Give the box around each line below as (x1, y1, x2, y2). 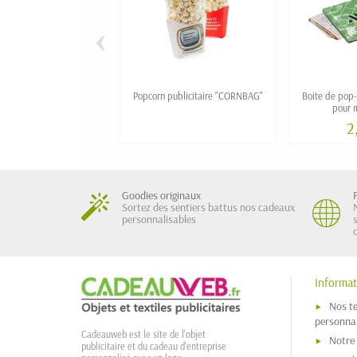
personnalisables (122, 211, 196, 226)
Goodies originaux (122, 187, 201, 202)
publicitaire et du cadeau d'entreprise (81, 339, 226, 352)
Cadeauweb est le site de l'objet (81, 328, 206, 340)
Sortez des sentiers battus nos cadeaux (122, 199, 295, 214)
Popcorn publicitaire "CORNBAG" (132, 88, 263, 102)
